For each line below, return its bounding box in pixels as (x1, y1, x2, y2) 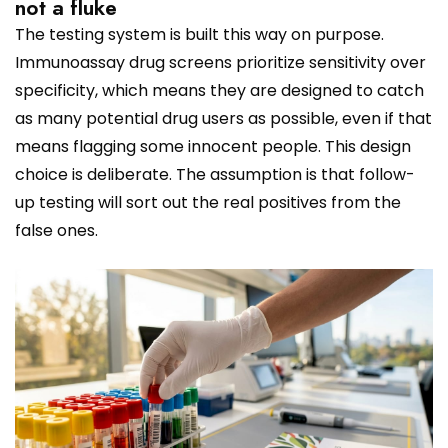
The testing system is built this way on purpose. (15, 22, 384, 46)
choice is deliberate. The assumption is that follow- (15, 162, 415, 186)
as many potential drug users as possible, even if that (15, 106, 432, 130)
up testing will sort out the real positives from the (15, 190, 401, 214)
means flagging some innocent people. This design (15, 134, 411, 158)
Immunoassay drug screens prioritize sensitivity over (15, 50, 426, 74)
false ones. (15, 218, 98, 242)
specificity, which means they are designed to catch (15, 78, 424, 102)
